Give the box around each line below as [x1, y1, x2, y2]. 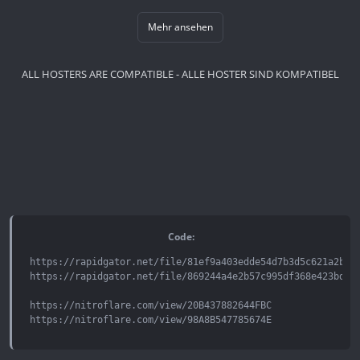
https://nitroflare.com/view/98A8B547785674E [30, 313, 272, 325]
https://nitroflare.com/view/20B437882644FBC [30, 299, 272, 311]
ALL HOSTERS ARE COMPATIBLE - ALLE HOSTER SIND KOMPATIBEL [21, 67, 339, 82]
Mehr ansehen [147, 19, 213, 34]
